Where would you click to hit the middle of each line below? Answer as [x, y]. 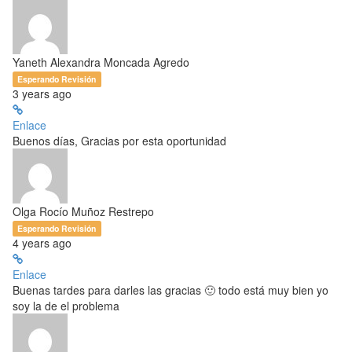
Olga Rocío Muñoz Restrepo [83, 211]
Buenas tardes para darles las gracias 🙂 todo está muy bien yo [170, 290]
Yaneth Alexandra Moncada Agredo [101, 62]
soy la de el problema [66, 306]
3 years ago [42, 93]
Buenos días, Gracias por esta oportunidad [119, 141]
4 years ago [42, 243]
